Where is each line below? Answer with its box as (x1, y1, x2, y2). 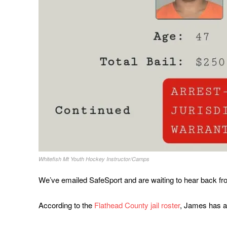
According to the (39, 200, 94, 211)
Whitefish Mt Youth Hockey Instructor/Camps (39, 155, 149, 163)
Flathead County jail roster (94, 200, 180, 211)
